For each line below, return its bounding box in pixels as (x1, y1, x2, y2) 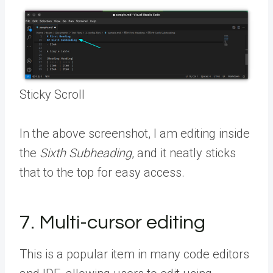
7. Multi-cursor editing (19, 213, 205, 233)
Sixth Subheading (40, 146, 132, 161)
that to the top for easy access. (19, 165, 185, 180)
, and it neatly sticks (132, 146, 236, 161)
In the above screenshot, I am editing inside (19, 126, 250, 141)
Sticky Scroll (19, 87, 85, 102)
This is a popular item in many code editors (19, 247, 249, 262)
